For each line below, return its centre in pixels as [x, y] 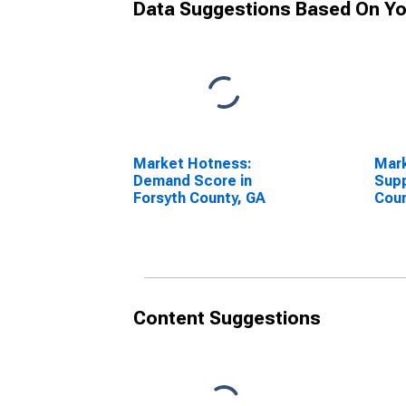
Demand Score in [193, 181]
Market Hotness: [193, 164]
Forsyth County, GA [199, 198]
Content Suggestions [227, 318]
